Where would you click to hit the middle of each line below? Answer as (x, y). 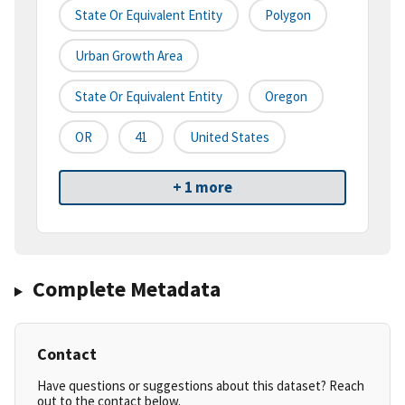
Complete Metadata (126, 289)
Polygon (288, 15)
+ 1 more (202, 188)
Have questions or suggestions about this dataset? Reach (201, 386)
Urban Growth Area (129, 56)
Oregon (286, 97)
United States (230, 137)
